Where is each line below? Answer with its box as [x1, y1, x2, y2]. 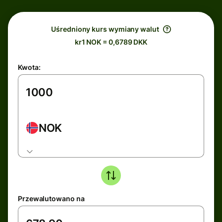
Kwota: [18, 63, 41, 71]
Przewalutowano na [18, 194, 85, 203]
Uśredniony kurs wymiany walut [51, 25, 159, 33]
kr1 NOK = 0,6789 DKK [74, 38, 148, 46]
